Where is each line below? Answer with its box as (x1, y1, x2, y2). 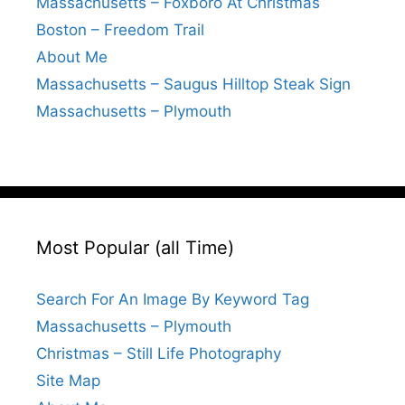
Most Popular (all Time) (36, 237, 234, 259)
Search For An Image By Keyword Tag (36, 290, 309, 309)
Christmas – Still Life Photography (36, 344, 281, 363)
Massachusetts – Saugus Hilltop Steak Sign (36, 75, 351, 94)
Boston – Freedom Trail (36, 21, 204, 40)
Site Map (36, 372, 100, 391)
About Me (36, 48, 108, 67)
